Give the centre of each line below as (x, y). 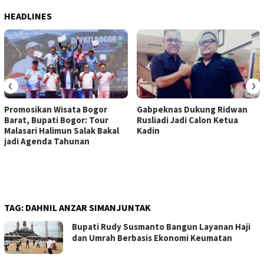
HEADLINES (28, 16)
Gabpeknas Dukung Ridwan (192, 110)
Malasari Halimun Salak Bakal (62, 131)
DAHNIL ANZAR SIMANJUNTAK (88, 208)
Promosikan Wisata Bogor (56, 110)
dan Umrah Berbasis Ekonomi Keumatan (152, 238)
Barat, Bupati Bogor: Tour (56, 120)
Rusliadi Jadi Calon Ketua (187, 120)
